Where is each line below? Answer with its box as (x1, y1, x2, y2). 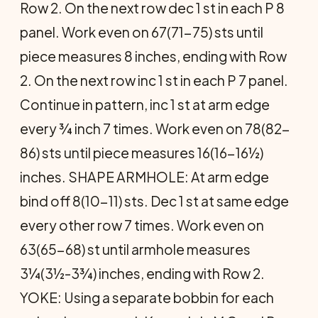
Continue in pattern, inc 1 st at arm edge (20, 96, 270, 113)
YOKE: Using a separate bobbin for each (20, 289, 274, 306)
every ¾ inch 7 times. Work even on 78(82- (20, 120, 290, 137)
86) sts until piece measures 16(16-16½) (20, 144, 263, 161)
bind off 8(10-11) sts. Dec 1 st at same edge (20, 192, 289, 209)
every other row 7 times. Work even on (20, 216, 264, 234)
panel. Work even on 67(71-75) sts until (20, 23, 263, 40)
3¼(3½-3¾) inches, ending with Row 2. (20, 265, 265, 282)
